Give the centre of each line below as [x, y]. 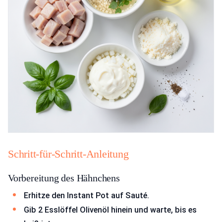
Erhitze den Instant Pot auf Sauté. [86, 195]
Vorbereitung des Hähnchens [64, 178]
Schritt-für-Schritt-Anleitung [68, 154]
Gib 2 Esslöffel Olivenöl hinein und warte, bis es [110, 210]
